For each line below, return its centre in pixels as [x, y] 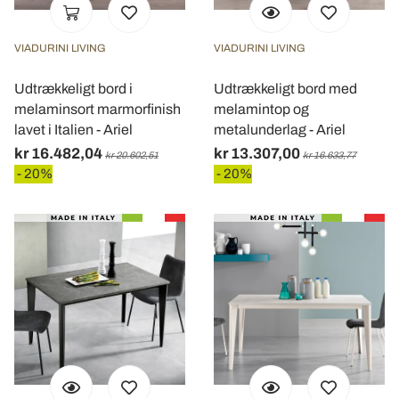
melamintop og [261, 109]
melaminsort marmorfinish [98, 109]
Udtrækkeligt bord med [285, 88]
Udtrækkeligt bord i [73, 88]
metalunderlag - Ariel [280, 129]
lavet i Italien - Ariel [73, 129]
